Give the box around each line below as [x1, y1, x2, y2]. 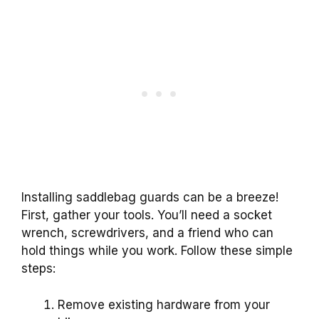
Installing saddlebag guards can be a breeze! [21, 190, 278, 205]
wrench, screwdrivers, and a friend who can [21, 226, 273, 241]
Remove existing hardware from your [58, 297, 270, 312]
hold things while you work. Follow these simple [21, 244, 293, 258]
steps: [21, 261, 56, 276]
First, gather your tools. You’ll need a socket [21, 208, 272, 223]
